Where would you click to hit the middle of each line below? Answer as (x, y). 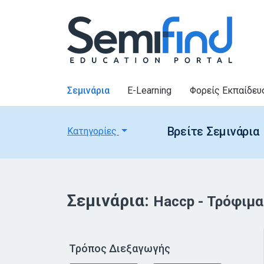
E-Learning (150, 90)
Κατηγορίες (93, 131)
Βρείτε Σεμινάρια (213, 131)
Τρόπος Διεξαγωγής (120, 248)
